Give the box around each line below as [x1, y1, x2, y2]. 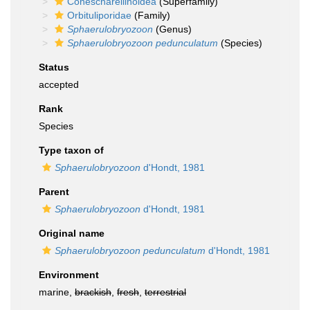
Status [39, 62, 69, 73]
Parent [39, 186, 69, 197]
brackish [75, 286, 111, 298]
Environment [39, 269, 99, 280]
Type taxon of [39, 145, 104, 156]
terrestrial [145, 286, 186, 298]
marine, [39, 286, 75, 298]
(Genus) [153, 24, 192, 35]
